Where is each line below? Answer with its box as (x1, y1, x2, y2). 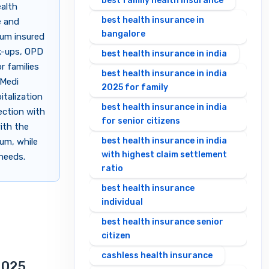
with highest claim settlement (101, 150, 227, 160)
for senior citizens (101, 116, 180, 127)
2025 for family (101, 82, 168, 93)
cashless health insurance (101, 250, 213, 261)
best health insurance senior (101, 217, 223, 228)
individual (101, 197, 143, 208)
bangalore (101, 29, 145, 40)
